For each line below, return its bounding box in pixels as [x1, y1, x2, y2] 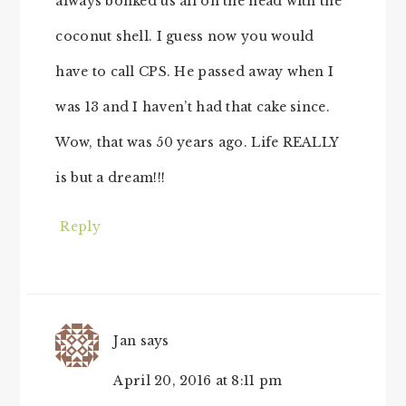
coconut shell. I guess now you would [55, 28, 314, 45]
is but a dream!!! [55, 169, 166, 187]
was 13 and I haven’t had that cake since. [55, 99, 330, 116]
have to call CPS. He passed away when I [55, 63, 334, 81]
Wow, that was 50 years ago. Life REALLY [55, 134, 339, 151]
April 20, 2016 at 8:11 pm [113, 372, 283, 390]
